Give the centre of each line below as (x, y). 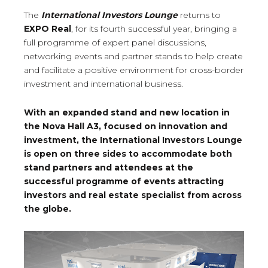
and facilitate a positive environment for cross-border (134, 70)
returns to (199, 15)
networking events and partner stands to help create (133, 57)
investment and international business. (103, 84)
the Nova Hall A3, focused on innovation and (126, 127)
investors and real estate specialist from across (133, 195)
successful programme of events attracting (124, 182)
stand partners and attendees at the (109, 168)
